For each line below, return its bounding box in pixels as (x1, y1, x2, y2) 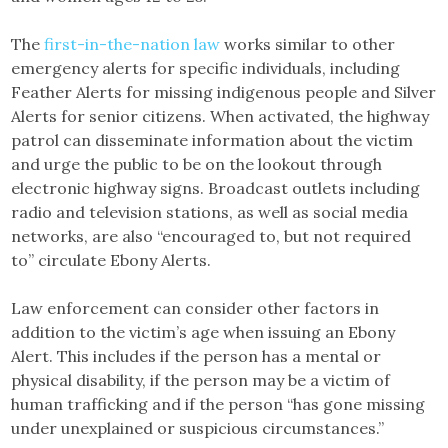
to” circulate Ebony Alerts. (11, 250, 212, 270)
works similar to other (220, 34, 396, 54)
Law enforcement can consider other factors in (11, 298, 380, 318)
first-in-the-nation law (44, 34, 221, 54)
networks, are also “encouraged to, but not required (11, 226, 412, 246)
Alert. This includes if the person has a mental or (11, 346, 382, 366)
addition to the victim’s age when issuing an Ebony (11, 322, 396, 342)
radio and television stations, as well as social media (11, 202, 409, 222)
